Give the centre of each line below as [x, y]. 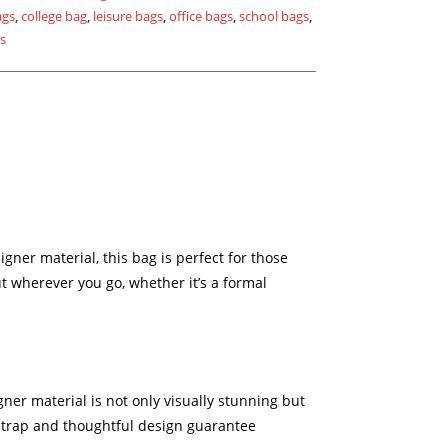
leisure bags [128, 16]
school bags [274, 16]
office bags [201, 16]
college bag [54, 16]
